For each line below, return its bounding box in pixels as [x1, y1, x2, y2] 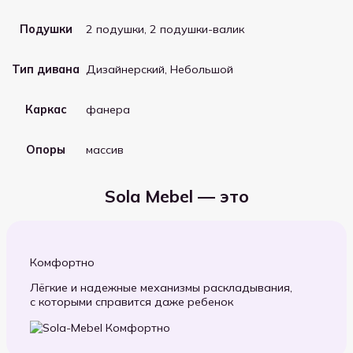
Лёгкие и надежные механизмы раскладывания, [30, 281, 292, 295]
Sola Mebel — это [104, 184, 249, 206]
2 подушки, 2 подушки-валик [86, 22, 244, 37]
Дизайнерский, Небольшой [86, 62, 233, 77]
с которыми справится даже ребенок [30, 295, 233, 310]
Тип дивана [12, 61, 80, 76]
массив [86, 143, 124, 158]
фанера [86, 102, 130, 117]
